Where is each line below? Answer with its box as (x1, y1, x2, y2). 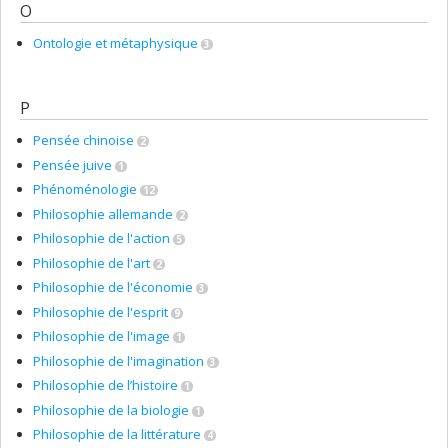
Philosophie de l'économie (33, 278, 193, 296)
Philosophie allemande (33, 204, 173, 223)
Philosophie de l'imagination (33, 351, 204, 370)
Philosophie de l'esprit (33, 302, 168, 321)
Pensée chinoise (33, 131, 134, 149)
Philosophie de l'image (33, 327, 170, 345)
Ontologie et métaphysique (33, 34, 198, 52)
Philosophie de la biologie (33, 400, 189, 419)
